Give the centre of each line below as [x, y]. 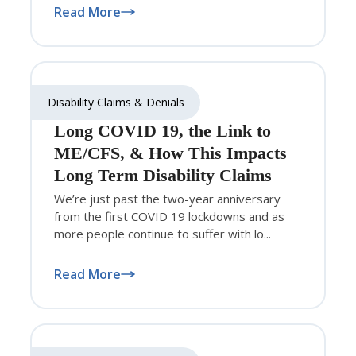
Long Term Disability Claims [163, 175]
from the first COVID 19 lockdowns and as [169, 216]
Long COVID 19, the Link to [163, 130]
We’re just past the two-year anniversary [167, 198]
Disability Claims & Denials [116, 102]
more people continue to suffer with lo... [163, 233]
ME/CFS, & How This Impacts [170, 153]
